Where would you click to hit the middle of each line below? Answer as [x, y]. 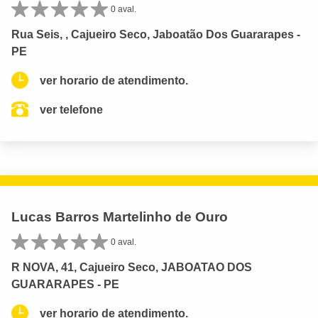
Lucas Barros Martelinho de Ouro [120, 216]
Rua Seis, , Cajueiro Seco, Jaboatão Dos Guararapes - [156, 34]
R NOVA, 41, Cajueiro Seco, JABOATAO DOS [132, 267]
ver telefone [71, 109]
